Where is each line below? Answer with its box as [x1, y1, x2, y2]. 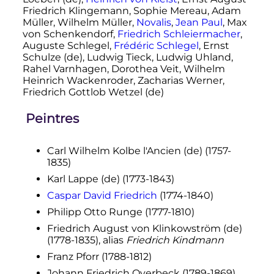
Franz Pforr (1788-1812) [46, 250, 152, 262]
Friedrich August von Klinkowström [46, 222, 223, 234]
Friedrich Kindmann [125, 234, 224, 246]
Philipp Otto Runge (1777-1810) [46, 206, 194, 218]
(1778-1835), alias [46, 234, 126, 246]
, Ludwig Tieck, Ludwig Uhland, [82, 51, 233, 64]
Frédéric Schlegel [113, 40, 199, 52]
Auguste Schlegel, [22, 40, 114, 52]
